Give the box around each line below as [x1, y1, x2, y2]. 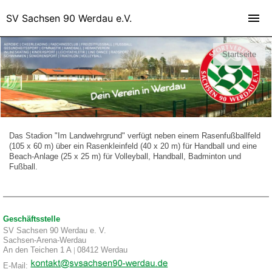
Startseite [222, 50, 256, 59]
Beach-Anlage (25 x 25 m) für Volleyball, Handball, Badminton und [9, 152, 241, 161]
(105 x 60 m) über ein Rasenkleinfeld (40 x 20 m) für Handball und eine [9, 141, 257, 151]
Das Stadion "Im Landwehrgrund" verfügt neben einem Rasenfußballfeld [9, 131, 260, 141]
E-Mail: [3, 261, 30, 271]
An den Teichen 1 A [3, 245, 72, 255]
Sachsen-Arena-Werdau [3, 236, 86, 245]
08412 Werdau [77, 245, 127, 255]
